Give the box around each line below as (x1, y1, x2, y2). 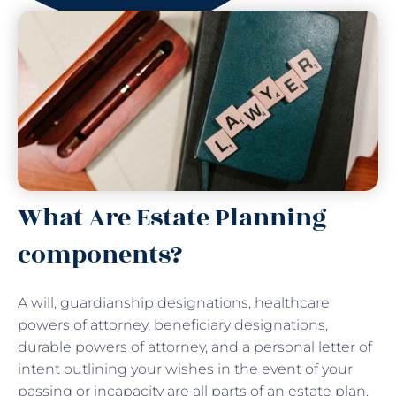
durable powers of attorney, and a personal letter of (18, 338, 372, 355)
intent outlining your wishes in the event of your (18, 360, 353, 377)
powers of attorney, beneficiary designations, (18, 316, 328, 333)
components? (18, 235, 188, 274)
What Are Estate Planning (18, 198, 327, 237)
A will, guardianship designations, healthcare (18, 293, 330, 311)
